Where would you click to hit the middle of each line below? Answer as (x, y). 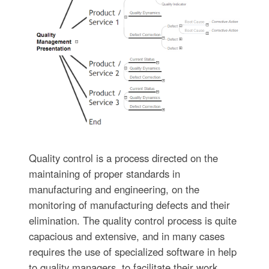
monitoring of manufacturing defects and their (129, 204)
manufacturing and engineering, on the (114, 189)
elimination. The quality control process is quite (132, 220)
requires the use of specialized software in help (132, 251)
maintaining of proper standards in (104, 173)
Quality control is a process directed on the (123, 158)
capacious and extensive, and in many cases (126, 236)
